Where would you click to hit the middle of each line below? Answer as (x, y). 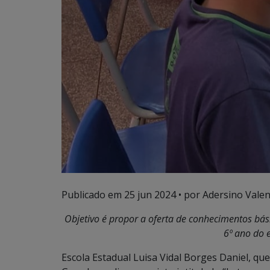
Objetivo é (87, 219)
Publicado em (93, 195)
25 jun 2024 (150, 195)
